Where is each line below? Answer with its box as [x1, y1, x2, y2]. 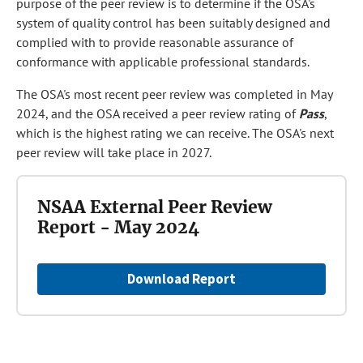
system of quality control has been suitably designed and [16, 15, 331, 31]
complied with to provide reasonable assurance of [16, 34, 293, 50]
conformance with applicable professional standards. [16, 53, 310, 70]
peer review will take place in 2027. [16, 144, 211, 160]
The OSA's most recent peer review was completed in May [16, 86, 332, 102]
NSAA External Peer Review [37, 196, 272, 218]
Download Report [127, 270, 236, 288]
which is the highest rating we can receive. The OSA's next [16, 125, 334, 141]
